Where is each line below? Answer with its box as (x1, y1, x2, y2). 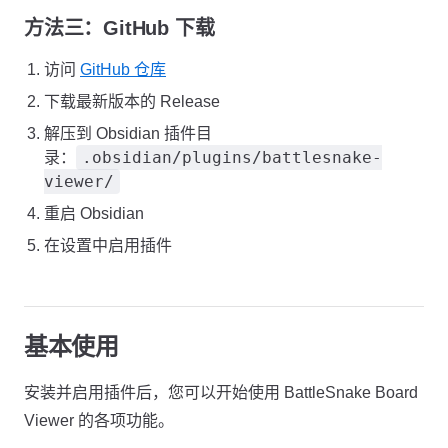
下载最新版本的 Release (44, 93, 220, 110)
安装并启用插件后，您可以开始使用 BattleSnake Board (24, 384, 418, 401)
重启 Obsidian (44, 205, 144, 222)
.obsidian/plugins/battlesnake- (82, 148, 382, 167)
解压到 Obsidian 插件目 (44, 125, 212, 142)
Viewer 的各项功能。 (24, 412, 174, 429)
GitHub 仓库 (80, 61, 166, 78)
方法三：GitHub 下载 (24, 17, 215, 39)
